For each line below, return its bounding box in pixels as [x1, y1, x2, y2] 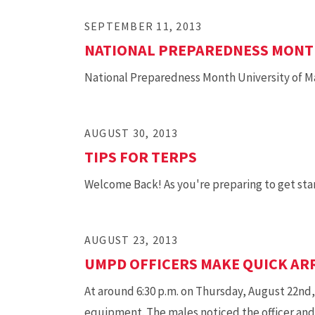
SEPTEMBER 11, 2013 [84, 19, 202, 33]
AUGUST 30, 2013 [84, 126, 179, 140]
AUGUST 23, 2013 [84, 233, 179, 247]
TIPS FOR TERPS [84, 147, 197, 167]
